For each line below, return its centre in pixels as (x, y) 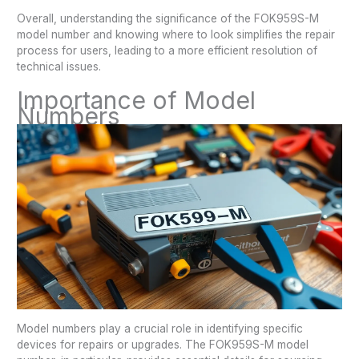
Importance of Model (137, 100)
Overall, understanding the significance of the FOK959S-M (168, 18)
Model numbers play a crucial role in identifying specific (160, 329)
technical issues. (59, 66)
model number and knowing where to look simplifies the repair (176, 34)
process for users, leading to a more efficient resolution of (167, 50)
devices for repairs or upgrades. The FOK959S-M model (163, 345)
